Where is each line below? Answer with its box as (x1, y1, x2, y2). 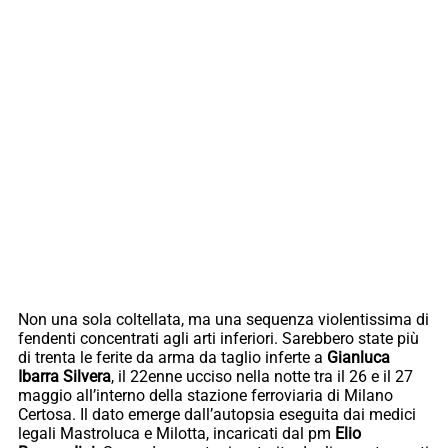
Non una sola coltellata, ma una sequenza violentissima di (18, 310, 429, 330)
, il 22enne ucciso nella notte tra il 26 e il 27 (111, 367, 413, 387)
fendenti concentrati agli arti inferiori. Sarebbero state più (18, 329, 419, 349)
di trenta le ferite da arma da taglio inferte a (18, 348, 327, 368)
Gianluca (327, 348, 390, 368)
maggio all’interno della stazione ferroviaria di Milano (18, 386, 393, 406)
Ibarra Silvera (18, 367, 111, 387)
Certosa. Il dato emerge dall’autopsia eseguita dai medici (18, 405, 416, 425)
